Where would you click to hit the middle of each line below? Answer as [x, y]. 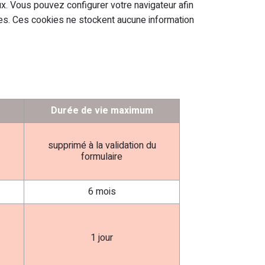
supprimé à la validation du [102, 146]
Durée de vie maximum [102, 111]
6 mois [102, 192]
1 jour [102, 238]
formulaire [102, 157]
